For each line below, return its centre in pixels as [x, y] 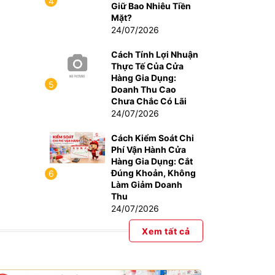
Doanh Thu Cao [144, 89]
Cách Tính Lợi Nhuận [155, 54]
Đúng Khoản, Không [153, 173]
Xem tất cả [166, 231]
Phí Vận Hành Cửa [149, 149]
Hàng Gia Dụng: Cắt [152, 161]
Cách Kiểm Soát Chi [153, 138]
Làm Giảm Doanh [147, 184]
